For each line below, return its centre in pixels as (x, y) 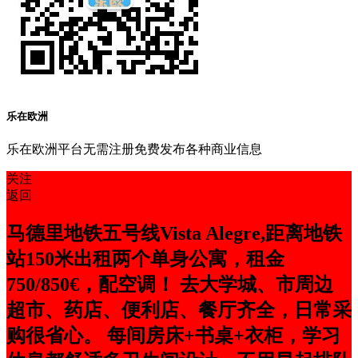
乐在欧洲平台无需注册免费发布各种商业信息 (134, 149)
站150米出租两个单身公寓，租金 (145, 259)
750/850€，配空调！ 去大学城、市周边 (170, 285)
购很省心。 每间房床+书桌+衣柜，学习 (173, 336)
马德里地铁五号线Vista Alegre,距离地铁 (174, 234)
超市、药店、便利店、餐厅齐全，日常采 (179, 310)
